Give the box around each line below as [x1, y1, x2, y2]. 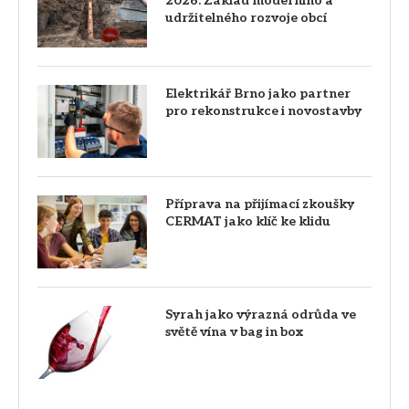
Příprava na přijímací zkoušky [165, 195, 354, 212]
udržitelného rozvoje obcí [165, 9, 327, 26]
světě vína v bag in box [165, 323, 303, 340]
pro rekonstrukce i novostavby [165, 102, 362, 119]
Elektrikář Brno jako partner [165, 85, 351, 101]
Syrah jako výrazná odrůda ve [165, 306, 356, 322]
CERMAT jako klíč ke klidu [165, 213, 330, 229]
